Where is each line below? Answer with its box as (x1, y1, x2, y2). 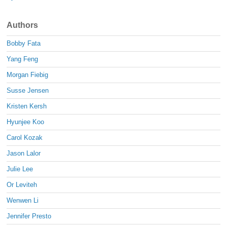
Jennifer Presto (7, 212, 52, 220)
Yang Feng (7, 55, 39, 63)
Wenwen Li (7, 197, 39, 205)
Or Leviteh (7, 181, 37, 189)
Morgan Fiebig (7, 71, 49, 79)
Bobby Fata (7, 40, 41, 48)
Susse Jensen (7, 87, 49, 95)
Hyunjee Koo (7, 118, 45, 126)
